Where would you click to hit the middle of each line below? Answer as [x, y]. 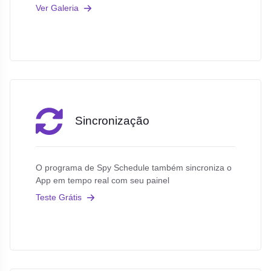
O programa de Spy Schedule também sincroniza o [133, 168]
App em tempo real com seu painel [102, 181]
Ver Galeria [57, 8]
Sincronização [112, 121]
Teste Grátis [58, 197]
